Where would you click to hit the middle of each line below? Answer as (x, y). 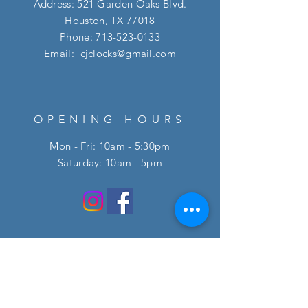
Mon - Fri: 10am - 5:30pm (110, 146)
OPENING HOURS (110, 119)
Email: (62, 53)
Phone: (78, 36)
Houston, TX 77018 (110, 20)
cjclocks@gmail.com (128, 53)
